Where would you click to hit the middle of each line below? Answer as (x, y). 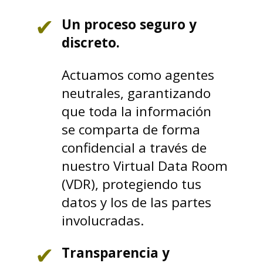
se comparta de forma (131, 129)
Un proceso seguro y (129, 24)
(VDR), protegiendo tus (131, 184)
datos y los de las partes (136, 202)
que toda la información (136, 111)
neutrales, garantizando (136, 93)
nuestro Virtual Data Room (145, 166)
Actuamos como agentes (138, 75)
